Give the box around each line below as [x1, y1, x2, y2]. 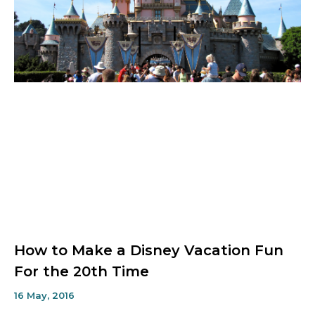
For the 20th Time [14, 262, 149, 280]
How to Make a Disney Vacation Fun [14, 241, 283, 259]
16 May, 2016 [14, 289, 75, 301]
